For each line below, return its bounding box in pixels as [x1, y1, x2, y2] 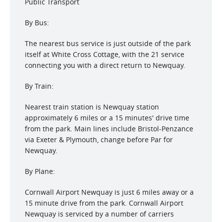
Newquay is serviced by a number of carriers [25, 209, 174, 219]
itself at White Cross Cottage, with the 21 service [25, 50, 184, 59]
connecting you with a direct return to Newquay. [25, 60, 185, 70]
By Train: [25, 81, 54, 91]
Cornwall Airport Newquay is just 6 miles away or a [25, 187, 194, 197]
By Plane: [25, 166, 55, 176]
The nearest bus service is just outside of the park [25, 39, 191, 48]
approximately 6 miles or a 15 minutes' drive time [25, 113, 189, 122]
